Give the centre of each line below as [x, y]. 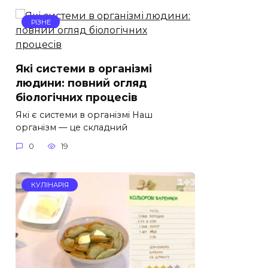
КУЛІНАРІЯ [50, 185]
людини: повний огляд [81, 83]
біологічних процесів [77, 97]
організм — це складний [71, 127]
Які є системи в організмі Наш [84, 115]
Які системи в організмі [84, 68]
